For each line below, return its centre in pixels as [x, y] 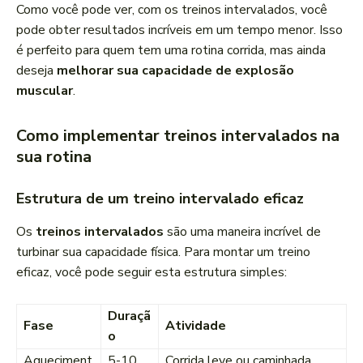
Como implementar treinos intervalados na [178, 136]
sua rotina [54, 157]
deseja [36, 71]
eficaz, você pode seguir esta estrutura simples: [152, 273]
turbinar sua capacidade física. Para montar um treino [163, 252]
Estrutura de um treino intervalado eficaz [160, 199]
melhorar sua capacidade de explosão [175, 71]
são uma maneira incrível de [242, 232]
